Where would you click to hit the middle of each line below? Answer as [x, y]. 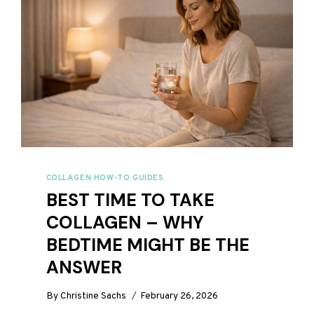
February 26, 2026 [179, 296]
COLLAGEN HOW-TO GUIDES [105, 178]
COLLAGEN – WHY [125, 223]
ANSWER [84, 268]
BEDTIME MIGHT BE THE [148, 245]
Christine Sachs [93, 296]
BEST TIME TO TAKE [130, 200]
